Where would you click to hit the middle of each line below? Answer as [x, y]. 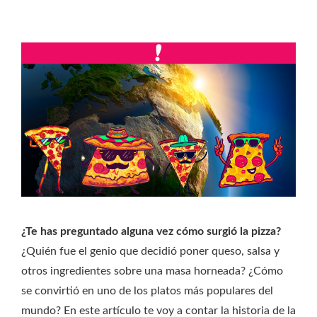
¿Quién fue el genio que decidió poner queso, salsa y [150, 252]
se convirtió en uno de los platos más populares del [147, 291]
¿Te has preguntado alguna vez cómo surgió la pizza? [151, 232]
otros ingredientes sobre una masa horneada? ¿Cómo [152, 271]
